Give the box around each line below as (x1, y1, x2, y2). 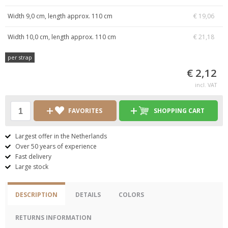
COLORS (119, 190, 144, 199)
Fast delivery (15, 152, 51, 161)
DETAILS (75, 190, 101, 199)
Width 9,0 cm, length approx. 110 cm (8, 12, 112, 20)
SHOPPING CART (154, 106, 205, 115)
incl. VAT (195, 81, 217, 89)
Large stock (15, 162, 48, 171)
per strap (8, 53, 32, 61)
